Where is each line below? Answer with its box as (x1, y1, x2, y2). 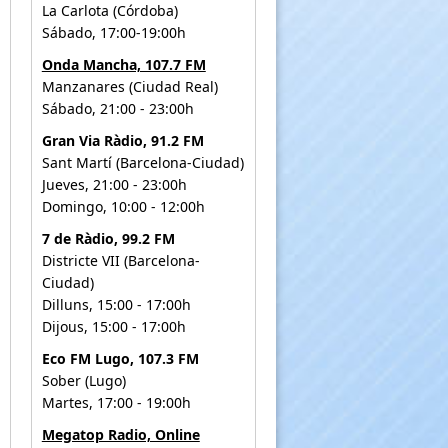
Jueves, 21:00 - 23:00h (41, 174, 187, 194)
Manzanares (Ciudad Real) (41, 76, 218, 96)
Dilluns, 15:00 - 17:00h (41, 294, 191, 314)
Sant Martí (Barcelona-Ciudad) (41, 152, 244, 172)
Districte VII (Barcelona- (41, 250, 200, 270)
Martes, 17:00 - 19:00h (41, 392, 191, 412)
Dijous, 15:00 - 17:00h (41, 316, 186, 336)
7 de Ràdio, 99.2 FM (41, 228, 175, 248)
